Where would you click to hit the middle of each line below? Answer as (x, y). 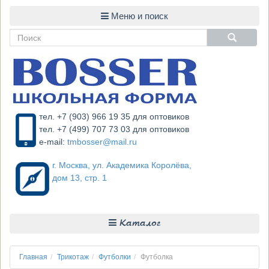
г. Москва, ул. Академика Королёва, (122, 165)
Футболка (157, 257)
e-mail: (53, 142)
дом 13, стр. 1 (80, 178)
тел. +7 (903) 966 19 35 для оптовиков (114, 116)
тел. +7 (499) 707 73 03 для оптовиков (114, 129)
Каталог (138, 224)
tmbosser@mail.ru (102, 142)
